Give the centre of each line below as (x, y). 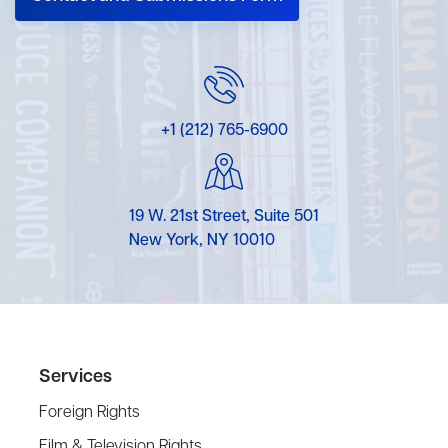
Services (76, 377)
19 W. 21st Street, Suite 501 (224, 217)
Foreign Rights (90, 413)
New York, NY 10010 (202, 241)
